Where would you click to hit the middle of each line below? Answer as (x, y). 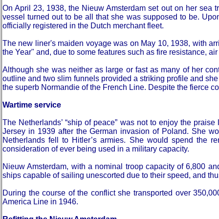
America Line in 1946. (40, 202)
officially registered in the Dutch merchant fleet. (83, 26)
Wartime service (32, 105)
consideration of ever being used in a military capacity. (96, 149)
